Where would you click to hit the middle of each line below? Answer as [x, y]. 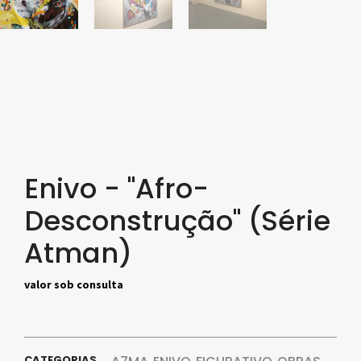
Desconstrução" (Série [177, 220]
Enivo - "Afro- [116, 188]
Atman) [78, 253]
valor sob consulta [74, 284]
